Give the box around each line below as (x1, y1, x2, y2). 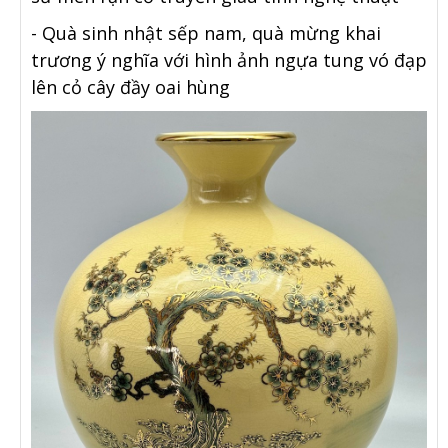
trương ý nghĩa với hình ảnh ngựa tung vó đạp (31, 48, 427, 73)
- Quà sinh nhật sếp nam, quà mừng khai (31, 21, 381, 46)
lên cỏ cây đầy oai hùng (31, 75, 230, 100)
